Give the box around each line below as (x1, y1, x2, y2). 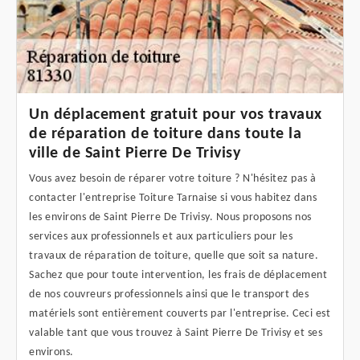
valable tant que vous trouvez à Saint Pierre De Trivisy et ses (29, 327, 322, 340)
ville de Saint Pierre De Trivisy (29, 145, 240, 162)
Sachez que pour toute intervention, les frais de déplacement (29, 269, 327, 282)
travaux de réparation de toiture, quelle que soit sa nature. (29, 250, 318, 263)
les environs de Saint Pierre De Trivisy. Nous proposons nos (29, 211, 312, 224)
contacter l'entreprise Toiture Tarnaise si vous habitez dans (29, 192, 317, 205)
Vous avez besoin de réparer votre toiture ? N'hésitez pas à (29, 173, 317, 186)
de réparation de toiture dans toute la (29, 126, 301, 143)
